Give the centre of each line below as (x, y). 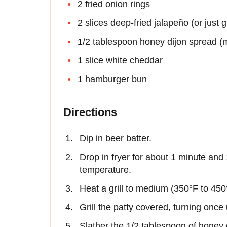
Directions (90, 112)
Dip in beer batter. (116, 139)
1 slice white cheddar (120, 61)
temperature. (105, 170)
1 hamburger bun (112, 79)
